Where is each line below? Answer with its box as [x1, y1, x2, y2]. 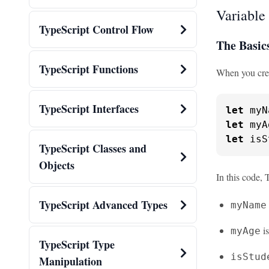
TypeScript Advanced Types [39, 197, 168, 213]
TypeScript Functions [39, 61, 138, 77]
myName [231, 199, 267, 211]
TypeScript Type [39, 237, 115, 253]
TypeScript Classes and [39, 141, 147, 157]
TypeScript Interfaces [39, 101, 139, 117]
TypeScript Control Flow [39, 22, 154, 38]
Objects [39, 157, 74, 174]
